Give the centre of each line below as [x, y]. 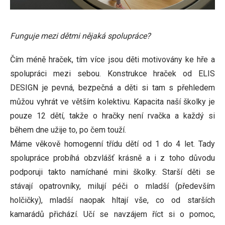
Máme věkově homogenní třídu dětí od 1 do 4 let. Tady [113, 144]
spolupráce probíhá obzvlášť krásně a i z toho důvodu [113, 158]
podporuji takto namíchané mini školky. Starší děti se [113, 172]
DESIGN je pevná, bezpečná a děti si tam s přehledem [113, 88]
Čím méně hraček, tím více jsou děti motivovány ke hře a [113, 60]
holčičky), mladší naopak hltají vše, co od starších [113, 200]
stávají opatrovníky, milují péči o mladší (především [113, 186]
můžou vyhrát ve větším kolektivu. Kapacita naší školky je [113, 102]
